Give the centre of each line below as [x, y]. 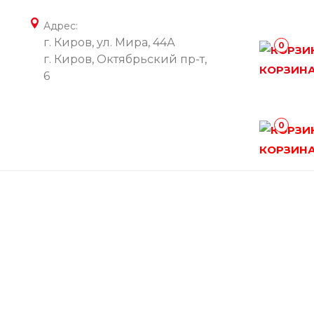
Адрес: [61, 26]
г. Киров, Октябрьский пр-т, [125, 59]
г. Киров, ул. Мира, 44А [109, 42]
